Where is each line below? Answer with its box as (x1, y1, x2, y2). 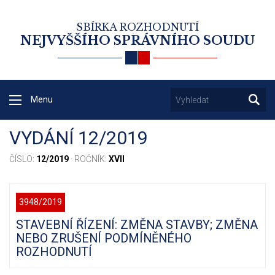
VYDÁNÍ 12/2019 (9, 127, 148, 149)
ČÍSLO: (9, 154, 36, 165)
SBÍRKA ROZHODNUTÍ (76, 21, 199, 33)
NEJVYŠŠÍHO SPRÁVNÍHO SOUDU (20, 33, 255, 48)
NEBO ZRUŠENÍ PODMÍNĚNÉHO (16, 231, 192, 246)
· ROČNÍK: (69, 154, 109, 165)
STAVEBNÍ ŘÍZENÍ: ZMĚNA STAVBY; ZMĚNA (16, 217, 258, 233)
